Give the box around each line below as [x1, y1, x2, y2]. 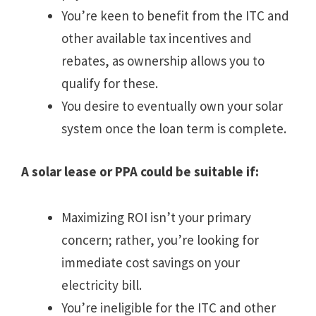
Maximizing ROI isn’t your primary [61, 209, 251, 226]
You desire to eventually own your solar [61, 97, 283, 115]
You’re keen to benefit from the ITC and [61, 7, 289, 25]
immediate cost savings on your [61, 254, 240, 272]
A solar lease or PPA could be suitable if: [21, 162, 259, 180]
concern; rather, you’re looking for [61, 231, 259, 249]
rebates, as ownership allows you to [61, 52, 265, 70]
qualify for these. [61, 75, 158, 92]
